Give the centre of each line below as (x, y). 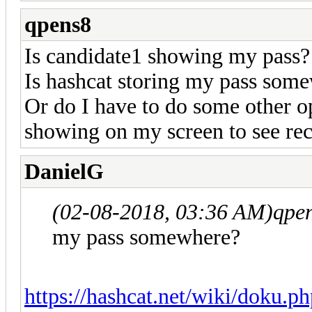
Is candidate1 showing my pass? (167, 56)
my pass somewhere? (146, 237)
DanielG (64, 171)
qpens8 (58, 24)
